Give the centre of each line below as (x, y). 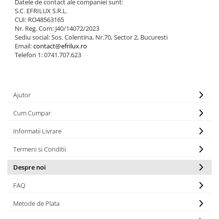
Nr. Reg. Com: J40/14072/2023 (57, 28)
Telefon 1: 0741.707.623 (48, 55)
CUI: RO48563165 (39, 19)
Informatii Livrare (37, 131)
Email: (24, 46)
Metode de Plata (36, 203)
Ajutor (22, 95)
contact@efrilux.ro (60, 46)
